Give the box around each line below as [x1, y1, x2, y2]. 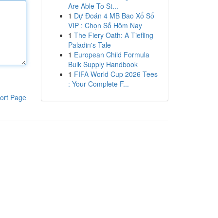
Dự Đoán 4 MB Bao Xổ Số [73, 11, 154, 20]
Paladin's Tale [68, 40, 111, 50]
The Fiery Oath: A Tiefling [73, 30, 153, 40]
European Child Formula [73, 50, 149, 59]
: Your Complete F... [68, 79, 129, 89]
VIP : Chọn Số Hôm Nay [68, 20, 142, 30]
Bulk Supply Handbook [68, 59, 138, 69]
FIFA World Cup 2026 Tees [73, 69, 158, 79]
